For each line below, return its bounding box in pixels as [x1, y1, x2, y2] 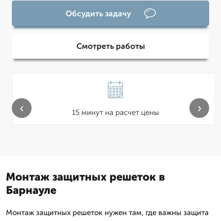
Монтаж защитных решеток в [6, 170, 165, 184]
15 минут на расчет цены [72, 108, 159, 117]
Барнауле [6, 184, 56, 197]
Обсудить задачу [65, 8, 131, 18]
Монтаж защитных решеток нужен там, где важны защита [6, 208, 209, 217]
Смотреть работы [76, 41, 145, 51]
